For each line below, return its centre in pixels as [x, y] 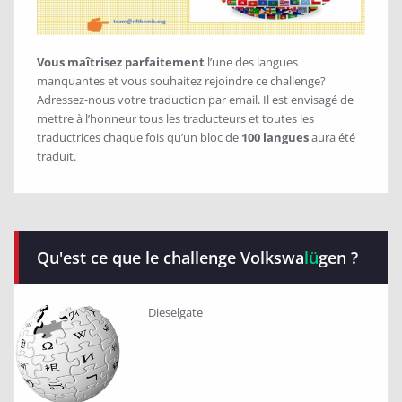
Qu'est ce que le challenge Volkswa [170, 257]
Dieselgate [175, 312]
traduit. [57, 156]
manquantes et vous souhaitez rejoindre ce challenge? [181, 80]
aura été [332, 137]
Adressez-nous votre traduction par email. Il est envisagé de [195, 99]
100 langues [275, 137]
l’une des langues [253, 61]
